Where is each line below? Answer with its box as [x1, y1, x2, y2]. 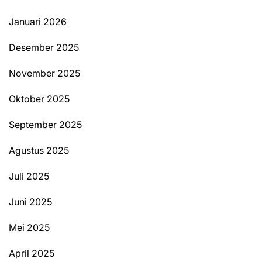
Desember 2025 [9, 42, 79, 54]
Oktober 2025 [9, 93, 70, 105]
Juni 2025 [9, 196, 52, 208]
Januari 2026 [9, 16, 67, 28]
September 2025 [9, 119, 82, 131]
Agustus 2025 [9, 144, 69, 157]
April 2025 [9, 247, 54, 260]
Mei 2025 [9, 222, 50, 234]
